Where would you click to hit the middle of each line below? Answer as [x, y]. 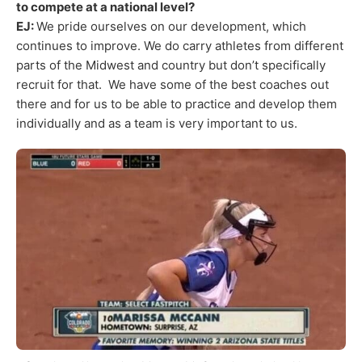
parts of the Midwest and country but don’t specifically [171, 65]
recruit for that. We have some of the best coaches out [173, 84]
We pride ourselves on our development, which [171, 26]
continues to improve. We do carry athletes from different [180, 45]
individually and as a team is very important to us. [157, 123]
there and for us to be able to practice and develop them [177, 103]
